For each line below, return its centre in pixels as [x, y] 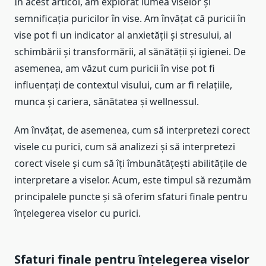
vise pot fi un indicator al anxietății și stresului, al [123, 35]
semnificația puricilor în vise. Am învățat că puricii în [130, 18]
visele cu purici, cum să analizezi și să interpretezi [125, 146]
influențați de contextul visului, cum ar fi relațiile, [123, 85]
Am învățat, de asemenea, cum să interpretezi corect [132, 130]
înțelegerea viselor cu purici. [77, 213]
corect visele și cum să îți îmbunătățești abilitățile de [131, 163]
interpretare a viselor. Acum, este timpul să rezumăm [133, 180]
